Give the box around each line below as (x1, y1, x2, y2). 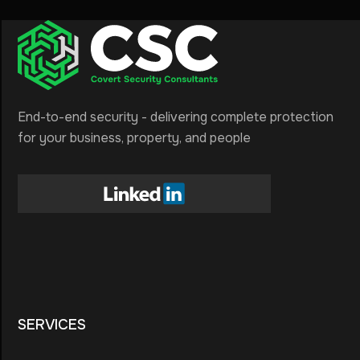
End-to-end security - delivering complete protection (18, 108, 333, 125)
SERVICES (18, 315, 86, 333)
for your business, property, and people (18, 129, 251, 146)
